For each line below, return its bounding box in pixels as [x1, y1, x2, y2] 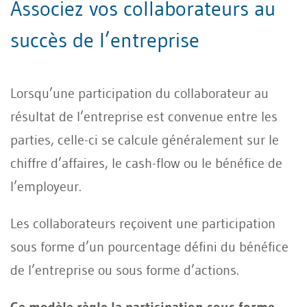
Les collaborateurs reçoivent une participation [10, 215, 275, 232]
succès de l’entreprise [10, 27, 199, 53]
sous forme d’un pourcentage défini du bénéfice [10, 238, 288, 255]
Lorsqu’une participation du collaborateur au [10, 85, 269, 101]
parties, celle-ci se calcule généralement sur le [10, 132, 279, 148]
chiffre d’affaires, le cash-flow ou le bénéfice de [10, 155, 282, 171]
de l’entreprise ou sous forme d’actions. [10, 262, 239, 278]
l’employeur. [10, 178, 82, 195]
